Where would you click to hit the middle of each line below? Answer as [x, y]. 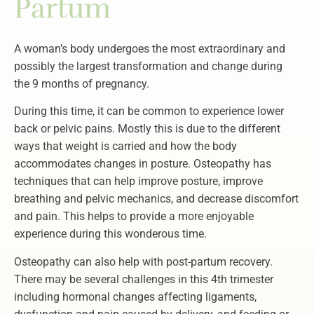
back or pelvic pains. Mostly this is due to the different [147, 129]
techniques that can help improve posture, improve [138, 182]
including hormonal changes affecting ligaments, [135, 296]
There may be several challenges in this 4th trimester [144, 279]
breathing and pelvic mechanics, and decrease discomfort [156, 199]
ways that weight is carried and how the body [125, 146]
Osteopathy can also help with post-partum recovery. [143, 261]
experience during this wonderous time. [112, 234]
